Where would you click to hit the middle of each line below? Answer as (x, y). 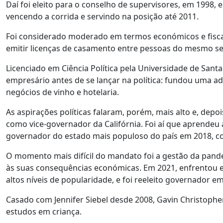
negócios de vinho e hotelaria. (62, 92)
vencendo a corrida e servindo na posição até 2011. (102, 16)
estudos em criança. (44, 212)
